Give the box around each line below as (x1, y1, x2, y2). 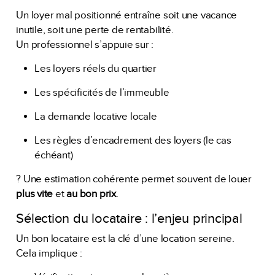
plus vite (16, 187, 53, 200)
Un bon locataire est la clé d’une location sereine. (16, 233, 234, 246)
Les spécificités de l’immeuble (34, 86, 169, 99)
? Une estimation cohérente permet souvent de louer (16, 172, 252, 185)
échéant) (34, 149, 73, 161)
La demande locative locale (34, 110, 157, 123)
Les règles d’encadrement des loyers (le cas (34, 134, 231, 147)
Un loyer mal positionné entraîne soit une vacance (16, 9, 238, 21)
